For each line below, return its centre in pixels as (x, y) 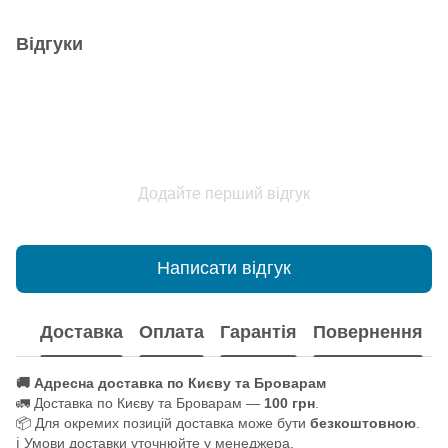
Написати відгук (224, 268)
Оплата (171, 332)
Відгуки (49, 43)
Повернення (368, 332)
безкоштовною (363, 422)
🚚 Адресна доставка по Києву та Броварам (171, 382)
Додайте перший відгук (224, 193)
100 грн (289, 402)
